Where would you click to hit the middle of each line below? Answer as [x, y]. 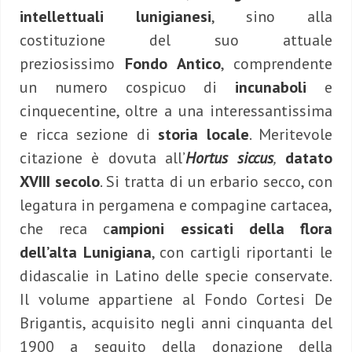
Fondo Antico [173, 64]
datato [309, 158]
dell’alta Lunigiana [86, 253]
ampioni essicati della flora [222, 229]
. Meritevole [290, 135]
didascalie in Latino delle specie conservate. [176, 276]
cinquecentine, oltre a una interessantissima [176, 111]
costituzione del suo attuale [176, 40]
